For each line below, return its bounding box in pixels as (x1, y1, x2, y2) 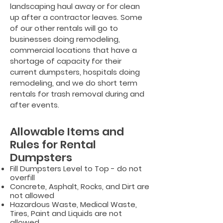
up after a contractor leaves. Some (10, 12, 142, 22)
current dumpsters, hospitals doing (10, 67, 140, 77)
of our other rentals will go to (10, 23, 118, 33)
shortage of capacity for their (10, 56, 121, 66)
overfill (10, 172, 37, 183)
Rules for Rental (10, 137, 96, 152)
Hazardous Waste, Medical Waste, (10, 199, 137, 210)
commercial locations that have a (10, 45, 137, 55)
